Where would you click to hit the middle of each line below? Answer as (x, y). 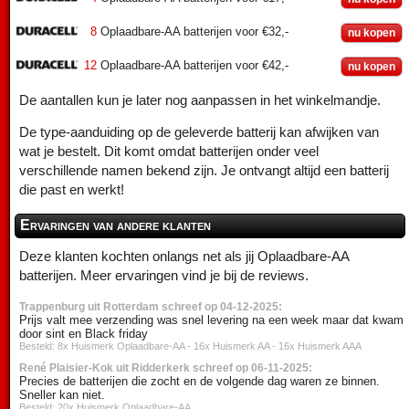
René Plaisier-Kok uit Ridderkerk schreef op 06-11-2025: (166, 367)
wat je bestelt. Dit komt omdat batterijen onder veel (169, 152)
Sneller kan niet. (62, 394)
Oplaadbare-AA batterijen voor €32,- (194, 31)
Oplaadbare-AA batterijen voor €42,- (194, 65)
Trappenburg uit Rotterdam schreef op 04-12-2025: (151, 306)
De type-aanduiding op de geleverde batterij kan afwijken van (199, 133)
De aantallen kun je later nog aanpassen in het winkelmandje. (200, 100)
